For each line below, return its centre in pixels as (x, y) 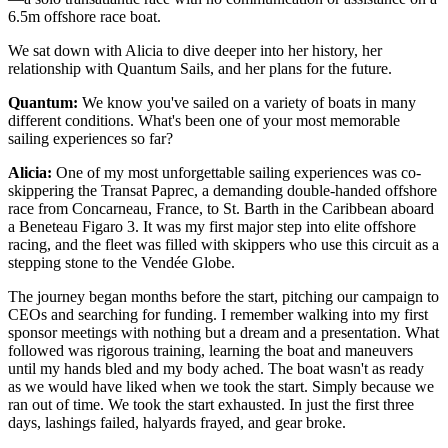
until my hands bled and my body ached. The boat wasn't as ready (216, 368)
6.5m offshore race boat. (84, 16)
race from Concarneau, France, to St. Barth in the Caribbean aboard (221, 208)
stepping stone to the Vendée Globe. (121, 262)
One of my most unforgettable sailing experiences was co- (236, 172)
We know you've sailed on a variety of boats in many (247, 102)
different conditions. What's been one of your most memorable (204, 120)
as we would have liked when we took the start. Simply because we (221, 386)
